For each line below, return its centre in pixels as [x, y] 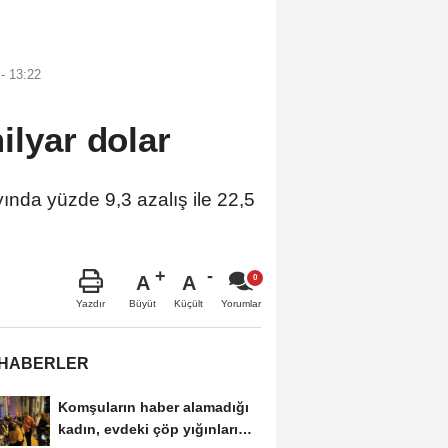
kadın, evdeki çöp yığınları [147, 428]
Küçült [188, 303]
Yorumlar [241, 303]
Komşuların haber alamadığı [153, 406]
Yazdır [90, 303]
